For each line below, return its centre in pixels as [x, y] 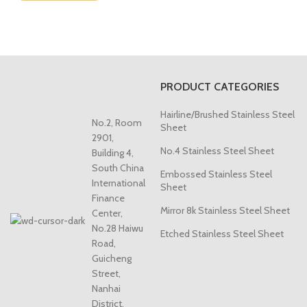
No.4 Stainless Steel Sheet [217, 151]
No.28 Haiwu [118, 229]
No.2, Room [117, 123]
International [119, 183]
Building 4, [113, 153]
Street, [107, 274]
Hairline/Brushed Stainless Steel [228, 115]
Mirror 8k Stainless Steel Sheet [225, 211]
